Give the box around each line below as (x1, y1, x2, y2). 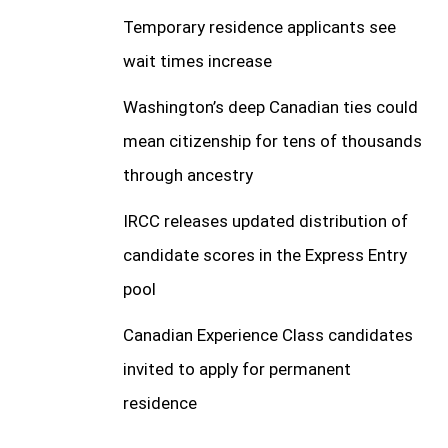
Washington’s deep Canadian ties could (122, 97, 418, 118)
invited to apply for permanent (122, 359, 351, 380)
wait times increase (122, 51, 272, 72)
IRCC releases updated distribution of (122, 211, 408, 232)
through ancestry (122, 165, 253, 186)
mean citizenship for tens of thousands (122, 131, 422, 152)
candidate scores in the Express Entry (122, 245, 407, 266)
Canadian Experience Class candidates (122, 325, 413, 346)
